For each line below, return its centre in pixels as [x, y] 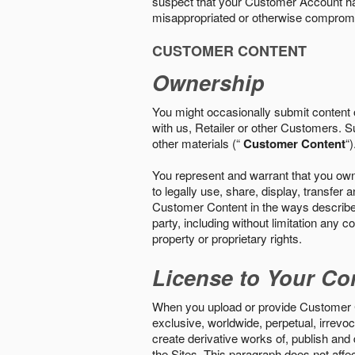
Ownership [208, 82]
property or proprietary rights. [227, 238]
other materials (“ [198, 143]
